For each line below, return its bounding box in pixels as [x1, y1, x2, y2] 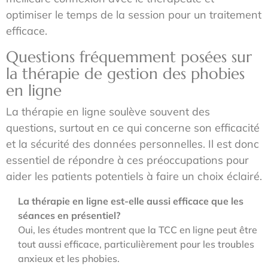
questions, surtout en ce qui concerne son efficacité [6, 121, 260, 135]
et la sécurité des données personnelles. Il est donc [6, 137, 259, 151]
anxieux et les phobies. [18, 252, 120, 264]
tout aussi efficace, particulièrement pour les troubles [18, 238, 254, 250]
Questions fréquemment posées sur [6, 47, 252, 66]
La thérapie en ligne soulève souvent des [6, 105, 210, 118]
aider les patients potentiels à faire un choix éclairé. [6, 169, 262, 183]
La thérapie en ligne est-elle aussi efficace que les [18, 195, 243, 207]
